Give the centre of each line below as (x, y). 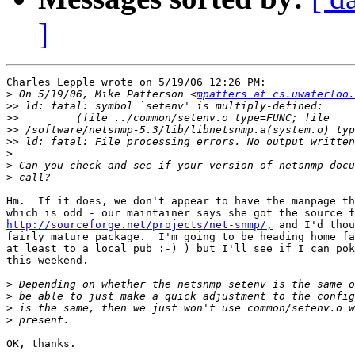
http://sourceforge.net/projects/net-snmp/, (139, 225)
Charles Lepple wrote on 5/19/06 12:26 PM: (136, 82)
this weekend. (48, 261)
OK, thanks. (41, 344)
